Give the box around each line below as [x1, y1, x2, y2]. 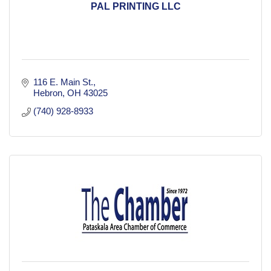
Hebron [33, 88, 62, 99]
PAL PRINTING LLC [90, 1, 181, 12]
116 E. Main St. [33, 77, 93, 88]
